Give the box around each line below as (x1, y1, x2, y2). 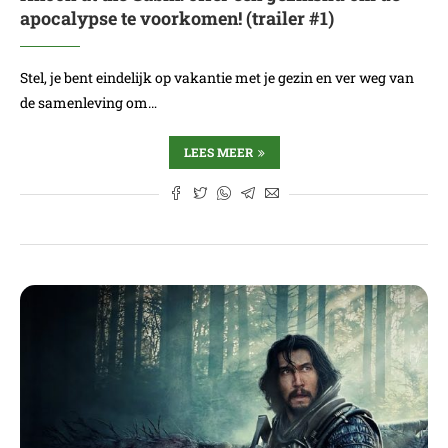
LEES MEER (183, 144, 253, 160)
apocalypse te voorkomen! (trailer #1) (20, 6, 334, 30)
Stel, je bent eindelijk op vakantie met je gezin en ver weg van (20, 68, 414, 87)
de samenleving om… (20, 93, 157, 112)
